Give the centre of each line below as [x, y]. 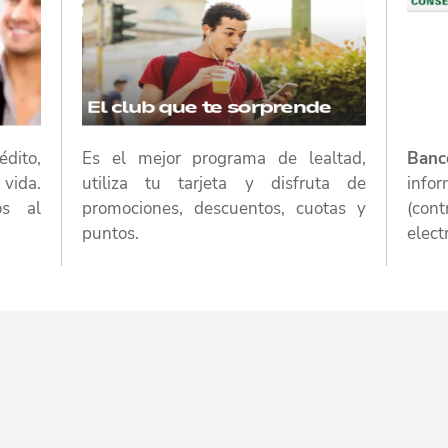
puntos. [110, 233]
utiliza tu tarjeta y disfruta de [224, 183]
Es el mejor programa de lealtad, [224, 158]
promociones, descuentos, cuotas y [224, 208]
